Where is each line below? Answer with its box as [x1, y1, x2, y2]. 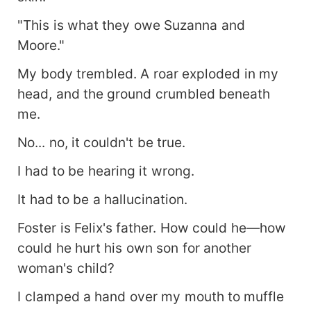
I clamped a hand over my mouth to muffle [17, 287, 285, 305]
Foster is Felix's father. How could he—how [17, 219, 286, 236]
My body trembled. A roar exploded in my [17, 65, 279, 82]
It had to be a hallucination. [17, 190, 188, 208]
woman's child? [17, 259, 115, 276]
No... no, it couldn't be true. [17, 133, 186, 151]
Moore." [17, 37, 65, 54]
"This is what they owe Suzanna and [17, 17, 245, 34]
